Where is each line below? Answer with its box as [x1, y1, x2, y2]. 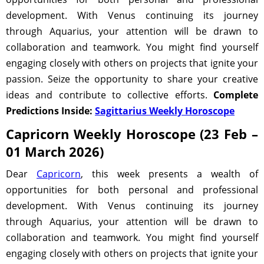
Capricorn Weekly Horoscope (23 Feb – [6, 125, 258, 143]
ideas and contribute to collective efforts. [6, 88, 213, 101]
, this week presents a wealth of [81, 167, 258, 180]
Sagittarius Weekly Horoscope [95, 104, 235, 117]
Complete [213, 88, 258, 101]
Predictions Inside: [6, 104, 95, 117]
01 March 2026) [6, 143, 104, 160]
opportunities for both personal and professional [6, 183, 258, 196]
